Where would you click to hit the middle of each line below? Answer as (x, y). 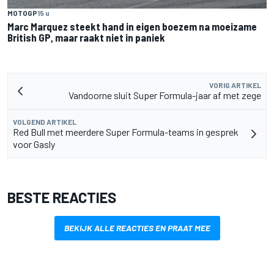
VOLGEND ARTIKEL (45, 121)
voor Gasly (34, 144)
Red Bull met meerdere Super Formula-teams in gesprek (126, 131)
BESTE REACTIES (62, 197)
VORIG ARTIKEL (235, 85)
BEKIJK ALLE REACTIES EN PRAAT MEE (137, 228)
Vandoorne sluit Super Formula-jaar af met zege (165, 95)
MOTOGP (22, 13)
